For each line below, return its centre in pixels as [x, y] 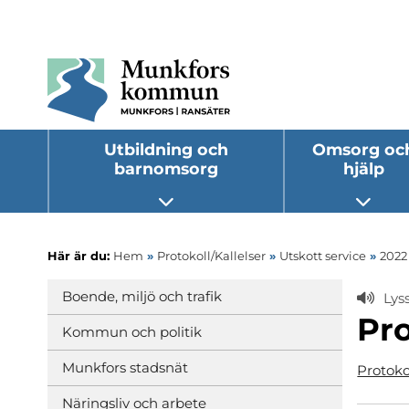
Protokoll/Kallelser [211, 255]
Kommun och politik [132, 331]
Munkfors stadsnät [125, 367]
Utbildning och [166, 150]
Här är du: [80, 255]
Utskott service [323, 255]
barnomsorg [166, 169]
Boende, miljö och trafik [142, 296]
